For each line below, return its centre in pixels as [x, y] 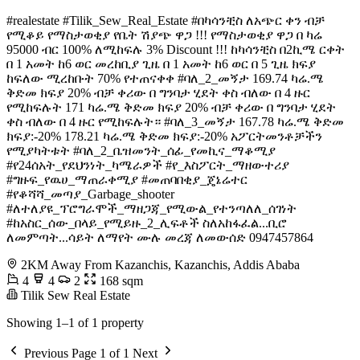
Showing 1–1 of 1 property [75, 323]
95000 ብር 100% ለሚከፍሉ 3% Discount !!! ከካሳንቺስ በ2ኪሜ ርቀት [176, 50]
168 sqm [120, 281]
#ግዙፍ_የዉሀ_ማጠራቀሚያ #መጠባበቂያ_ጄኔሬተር [127, 180]
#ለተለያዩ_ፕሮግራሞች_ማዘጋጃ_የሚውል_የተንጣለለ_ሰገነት [151, 209]
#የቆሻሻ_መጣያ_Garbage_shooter [90, 194]
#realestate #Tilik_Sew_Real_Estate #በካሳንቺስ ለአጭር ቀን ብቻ [166, 21]
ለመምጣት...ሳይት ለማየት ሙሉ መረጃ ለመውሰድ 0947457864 [160, 238]
